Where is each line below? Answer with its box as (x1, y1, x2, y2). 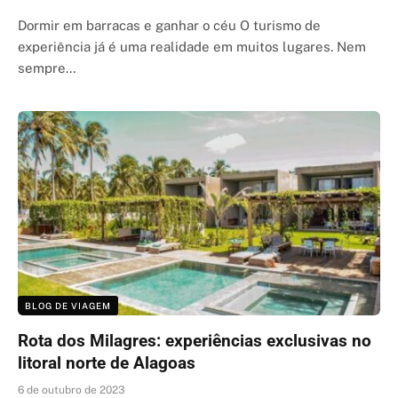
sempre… (18, 60, 76, 76)
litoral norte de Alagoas (18, 352, 195, 373)
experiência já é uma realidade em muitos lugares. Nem (18, 39, 366, 54)
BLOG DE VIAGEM (25, 299, 111, 311)
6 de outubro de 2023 (18, 383, 125, 396)
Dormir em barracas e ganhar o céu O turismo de (18, 18, 321, 33)
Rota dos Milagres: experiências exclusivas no (18, 330, 371, 351)
